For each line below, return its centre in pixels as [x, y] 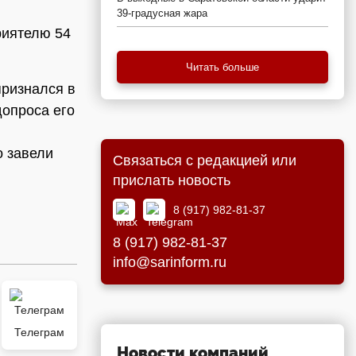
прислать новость [172, 180]
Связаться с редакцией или [205, 161]
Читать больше [222, 67]
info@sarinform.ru [170, 262]
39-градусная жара [162, 13]
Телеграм [39, 332]
